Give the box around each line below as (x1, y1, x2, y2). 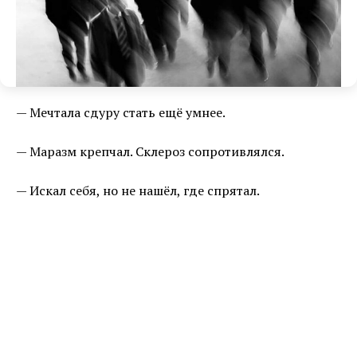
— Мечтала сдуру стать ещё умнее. (16, 104, 226, 122)
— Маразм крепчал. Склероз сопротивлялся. (16, 143, 284, 161)
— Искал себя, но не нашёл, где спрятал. (16, 182, 260, 200)
